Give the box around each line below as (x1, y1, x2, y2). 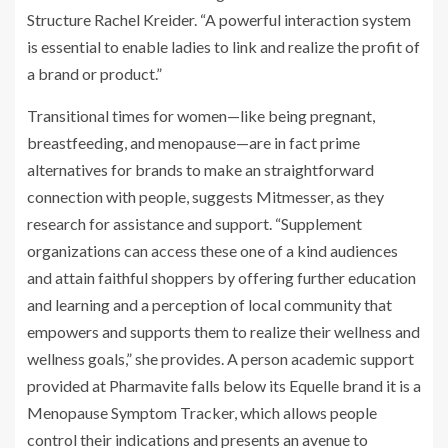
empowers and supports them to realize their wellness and (27, 321, 420, 341)
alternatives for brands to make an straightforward (27, 159, 374, 179)
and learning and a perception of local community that (27, 294, 392, 314)
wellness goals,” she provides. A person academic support (27, 348, 414, 368)
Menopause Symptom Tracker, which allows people (27, 402, 377, 422)
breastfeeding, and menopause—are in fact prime (27, 132, 360, 152)
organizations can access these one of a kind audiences (27, 240, 398, 260)
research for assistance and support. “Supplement (27, 213, 362, 233)
